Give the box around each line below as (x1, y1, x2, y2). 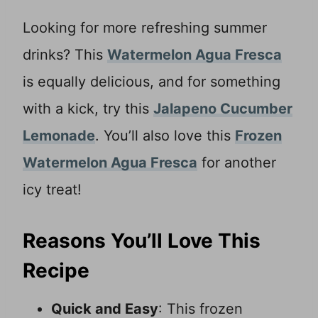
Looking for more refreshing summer (23, 19, 267, 37)
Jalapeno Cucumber (153, 100, 292, 118)
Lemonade (23, 127, 95, 145)
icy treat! (23, 181, 82, 199)
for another (197, 154, 276, 172)
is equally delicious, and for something (23, 73, 280, 91)
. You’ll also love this (95, 127, 235, 145)
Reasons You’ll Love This (23, 229, 261, 253)
